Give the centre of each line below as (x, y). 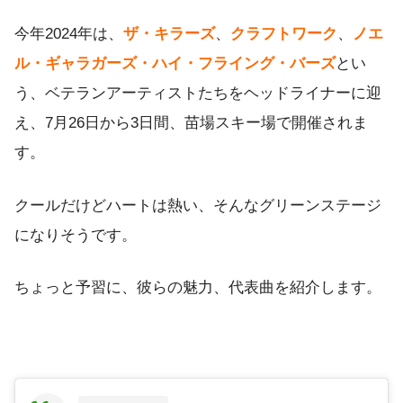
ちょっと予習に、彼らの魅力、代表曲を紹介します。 (198, 288)
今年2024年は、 (69, 34)
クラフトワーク (284, 34)
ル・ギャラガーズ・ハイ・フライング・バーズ (175, 64)
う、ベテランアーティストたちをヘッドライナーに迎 (198, 94)
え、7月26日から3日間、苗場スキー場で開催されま (191, 123)
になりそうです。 (76, 235)
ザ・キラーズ (169, 34)
